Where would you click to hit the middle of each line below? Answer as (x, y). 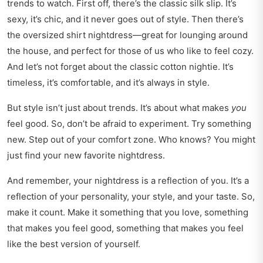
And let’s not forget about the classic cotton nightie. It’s (120, 67)
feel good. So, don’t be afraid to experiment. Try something (129, 124)
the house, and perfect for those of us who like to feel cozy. (130, 51)
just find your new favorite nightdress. (86, 156)
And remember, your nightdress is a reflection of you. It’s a (128, 181)
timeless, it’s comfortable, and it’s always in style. (108, 83)
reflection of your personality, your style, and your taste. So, (131, 197)
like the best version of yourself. (74, 244)
